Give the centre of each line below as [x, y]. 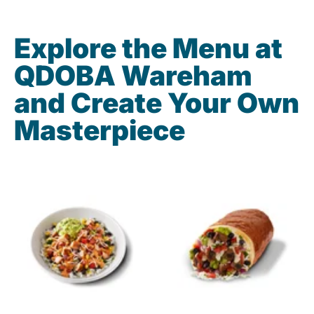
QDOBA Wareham [133, 76]
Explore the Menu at [148, 48]
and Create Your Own [157, 103]
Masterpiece [100, 130]
